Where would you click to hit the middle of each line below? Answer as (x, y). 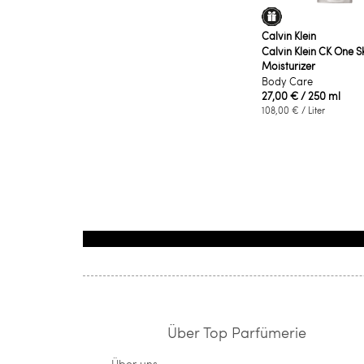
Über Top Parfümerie (237, 331)
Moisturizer (288, 65)
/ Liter (312, 110)
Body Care (287, 81)
